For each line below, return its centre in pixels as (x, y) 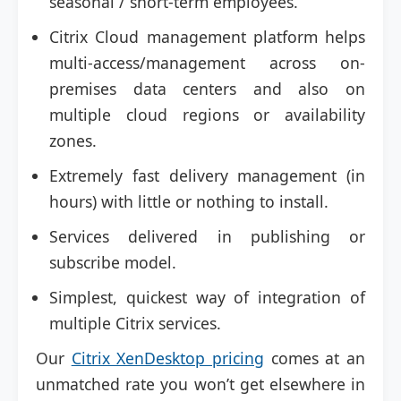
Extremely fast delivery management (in (207, 175)
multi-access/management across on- (207, 62)
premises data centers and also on (207, 88)
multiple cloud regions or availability (207, 114)
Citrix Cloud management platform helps (207, 36)
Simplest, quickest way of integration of (207, 297)
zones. (73, 140)
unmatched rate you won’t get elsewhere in (200, 384)
